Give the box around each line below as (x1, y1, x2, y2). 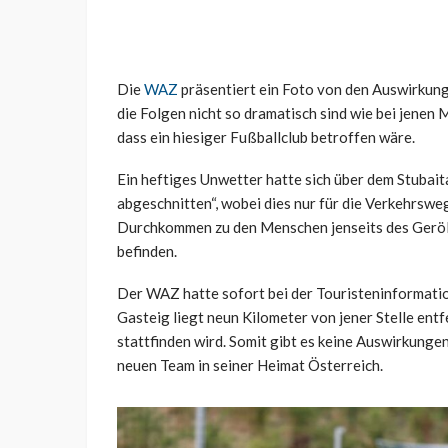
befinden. (117, 242, 177, 261)
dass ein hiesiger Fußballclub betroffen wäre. (117, 128, 415, 147)
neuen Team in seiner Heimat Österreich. (117, 356, 383, 375)
